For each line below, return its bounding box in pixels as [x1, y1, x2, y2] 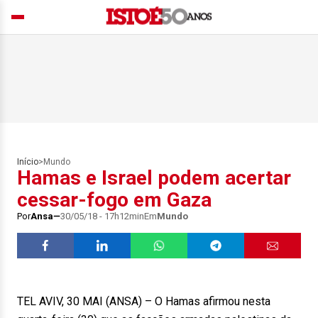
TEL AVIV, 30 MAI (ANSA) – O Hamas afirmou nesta [17, 295, 270, 308]
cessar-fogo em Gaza [17, 188, 212, 212]
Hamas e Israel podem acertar [17, 166, 291, 190]
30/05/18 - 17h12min [60, 211, 144, 221]
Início [17, 157, 38, 167]
